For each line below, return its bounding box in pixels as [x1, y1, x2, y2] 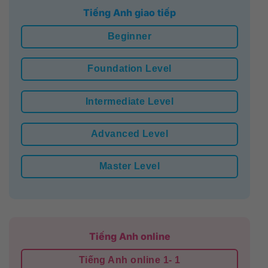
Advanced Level [90, 128, 169, 139]
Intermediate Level [85, 96, 174, 106]
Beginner [107, 31, 152, 41]
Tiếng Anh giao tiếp [83, 6, 176, 19]
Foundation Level [87, 63, 172, 74]
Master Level [99, 161, 160, 172]
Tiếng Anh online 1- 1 [78, 255, 181, 266]
